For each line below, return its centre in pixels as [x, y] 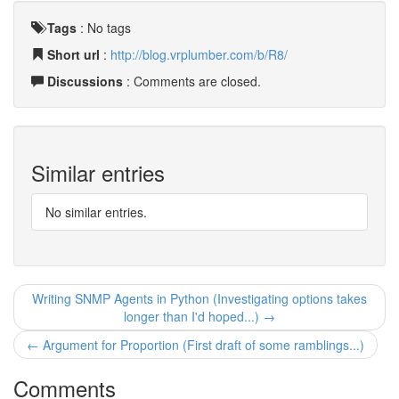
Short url [73, 54]
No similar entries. [96, 212]
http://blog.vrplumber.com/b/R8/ [199, 54]
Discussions [85, 81]
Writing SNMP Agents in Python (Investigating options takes [199, 298]
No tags [109, 28]
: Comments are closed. [192, 81]
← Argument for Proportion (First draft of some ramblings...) [195, 345]
